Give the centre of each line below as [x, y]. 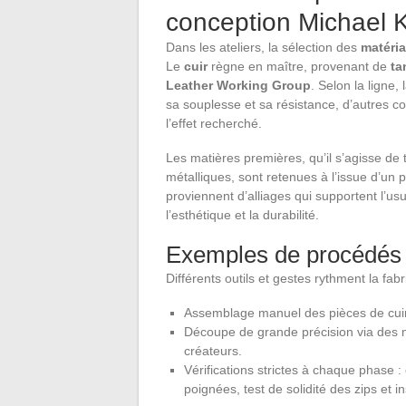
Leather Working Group [238, 85]
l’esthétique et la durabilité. [242, 214]
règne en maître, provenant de [299, 66]
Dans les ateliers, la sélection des [263, 47]
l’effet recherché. [214, 123]
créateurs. [213, 350]
